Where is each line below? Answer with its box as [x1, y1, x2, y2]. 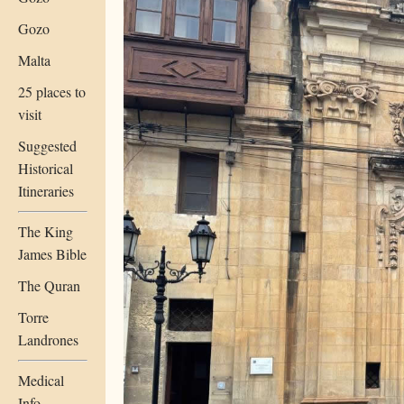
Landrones [18, 329, 78, 349]
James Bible [18, 243, 87, 263]
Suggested [18, 135, 77, 155]
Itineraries [18, 180, 74, 200]
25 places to [18, 81, 86, 101]
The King [18, 221, 73, 241]
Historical [18, 158, 73, 178]
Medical [18, 370, 64, 390]
